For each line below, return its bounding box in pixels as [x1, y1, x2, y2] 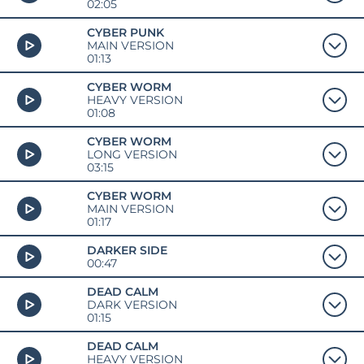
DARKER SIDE [86, 243, 167, 257]
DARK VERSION [86, 297, 177, 311]
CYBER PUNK [86, 25, 164, 39]
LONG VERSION [86, 147, 177, 161]
